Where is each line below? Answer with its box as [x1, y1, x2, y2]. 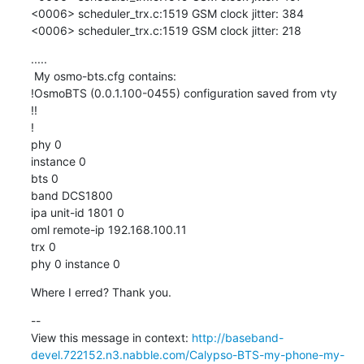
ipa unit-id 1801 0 [30, 205, 124, 219]
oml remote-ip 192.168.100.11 [30, 222, 187, 236]
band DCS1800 [30, 188, 113, 202]
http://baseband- [191, 330, 284, 344]
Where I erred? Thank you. [30, 284, 171, 299]
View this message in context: [30, 330, 192, 344]
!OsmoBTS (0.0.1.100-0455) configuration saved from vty [30, 85, 337, 100]
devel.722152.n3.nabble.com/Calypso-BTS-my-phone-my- [30, 347, 344, 362]
